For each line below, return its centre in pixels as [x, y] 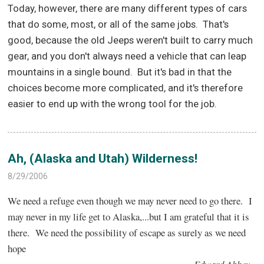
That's [216, 24]
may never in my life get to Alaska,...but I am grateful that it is [129, 216]
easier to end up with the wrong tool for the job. [113, 104]
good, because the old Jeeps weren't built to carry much [131, 40]
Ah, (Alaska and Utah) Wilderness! [103, 159]
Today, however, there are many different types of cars [128, 9]
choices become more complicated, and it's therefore [126, 88]
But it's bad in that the [185, 72]
